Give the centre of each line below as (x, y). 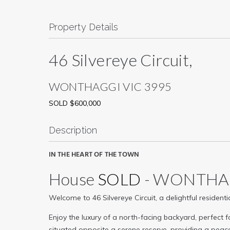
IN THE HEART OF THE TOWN (94, 155)
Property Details (83, 27)
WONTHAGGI (84, 86)
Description (73, 130)
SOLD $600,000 (74, 103)
